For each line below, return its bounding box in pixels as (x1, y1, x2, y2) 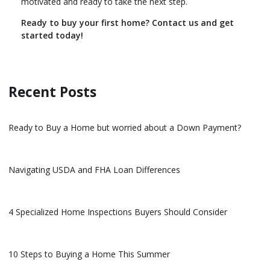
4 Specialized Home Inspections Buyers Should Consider (8, 206, 227, 218)
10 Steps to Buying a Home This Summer (8, 248, 170, 260)
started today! (21, 29, 83, 41)
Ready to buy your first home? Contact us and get (21, 16, 234, 28)
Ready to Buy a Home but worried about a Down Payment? (8, 121, 241, 133)
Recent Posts (8, 82, 96, 101)
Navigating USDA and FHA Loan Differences (8, 163, 180, 175)
